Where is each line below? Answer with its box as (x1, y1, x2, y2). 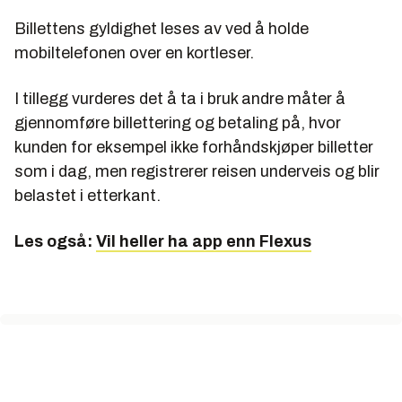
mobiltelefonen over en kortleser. (14, 44, 254, 63)
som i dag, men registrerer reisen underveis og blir (14, 162, 380, 181)
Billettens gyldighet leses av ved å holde (14, 20, 309, 39)
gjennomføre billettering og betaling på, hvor (14, 114, 341, 133)
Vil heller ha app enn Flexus (96, 232, 311, 251)
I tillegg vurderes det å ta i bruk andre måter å (14, 90, 345, 109)
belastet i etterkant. (14, 187, 161, 205)
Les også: (14, 232, 96, 251)
